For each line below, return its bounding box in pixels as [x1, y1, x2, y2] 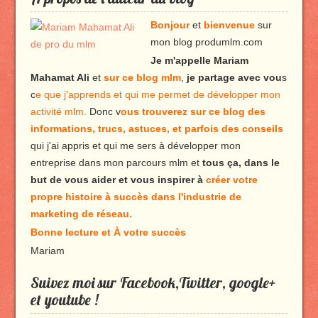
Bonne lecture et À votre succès [30, 226, 186, 238]
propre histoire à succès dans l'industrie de [30, 191, 241, 202]
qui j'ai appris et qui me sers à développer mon [30, 140, 241, 151]
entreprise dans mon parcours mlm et [30, 157, 199, 168]
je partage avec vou [186, 72, 282, 83]
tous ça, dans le [199, 157, 280, 168]
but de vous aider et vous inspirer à [30, 174, 203, 185]
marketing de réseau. [30, 208, 132, 219]
